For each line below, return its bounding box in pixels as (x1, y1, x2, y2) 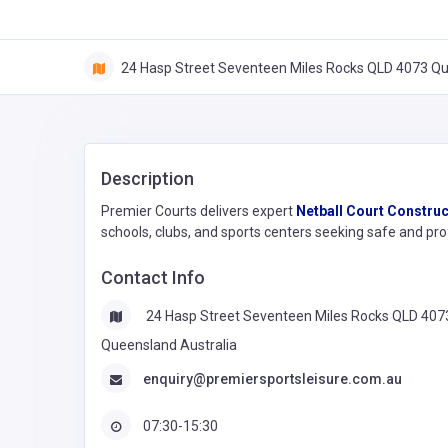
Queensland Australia (101, 337, 237, 354)
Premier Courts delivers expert (101, 203, 296, 220)
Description (101, 168, 194, 190)
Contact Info (101, 267, 205, 289)
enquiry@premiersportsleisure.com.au (143, 370, 402, 387)
